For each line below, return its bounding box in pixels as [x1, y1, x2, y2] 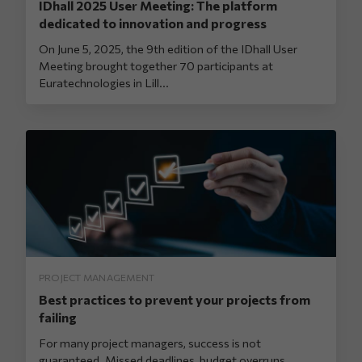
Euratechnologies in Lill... [39, 74, 169, 90]
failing [39, 309, 77, 325]
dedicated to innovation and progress [39, 15, 267, 31]
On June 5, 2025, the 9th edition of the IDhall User [39, 40, 297, 56]
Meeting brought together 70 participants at [39, 57, 273, 73]
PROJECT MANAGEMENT [39, 271, 155, 283]
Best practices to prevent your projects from [39, 291, 310, 307]
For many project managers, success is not [39, 335, 261, 350]
